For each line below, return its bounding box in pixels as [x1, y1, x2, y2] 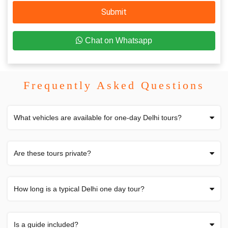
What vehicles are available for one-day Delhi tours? [14, 113, 182, 122]
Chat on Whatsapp [83, 36, 152, 45]
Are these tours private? [14, 149, 91, 157]
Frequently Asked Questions [23, 78, 205, 92]
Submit [101, 7, 127, 17]
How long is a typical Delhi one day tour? [14, 184, 145, 193]
